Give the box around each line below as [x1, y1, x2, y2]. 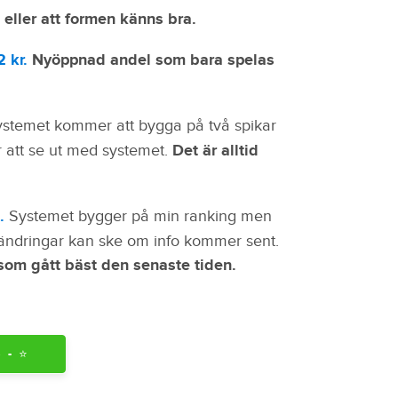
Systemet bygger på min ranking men [8, 206, 272, 226]
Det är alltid [171, 140, 259, 161]
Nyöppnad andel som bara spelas [31, 50, 275, 70]
